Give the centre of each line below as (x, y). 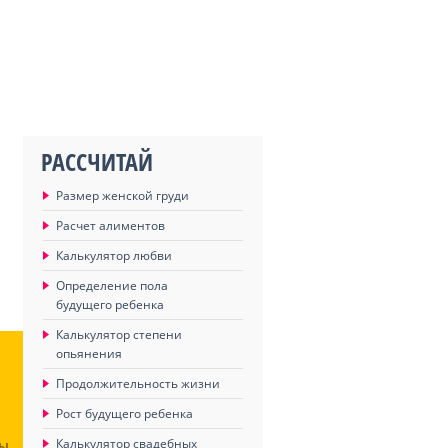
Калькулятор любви (114, 255)
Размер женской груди (122, 195)
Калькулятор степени (119, 334)
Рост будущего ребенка (124, 413)
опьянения (89, 353)
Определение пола (112, 285)
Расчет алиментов (110, 225)
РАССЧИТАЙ (97, 161)
